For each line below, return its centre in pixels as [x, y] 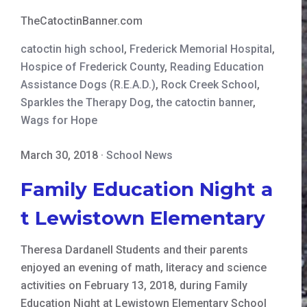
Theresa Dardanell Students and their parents [134, 249]
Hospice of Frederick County [93, 66]
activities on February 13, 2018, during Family [134, 285]
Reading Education [217, 66]
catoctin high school [72, 49]
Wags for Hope [59, 120]
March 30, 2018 [59, 155]
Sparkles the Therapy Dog [86, 102]
